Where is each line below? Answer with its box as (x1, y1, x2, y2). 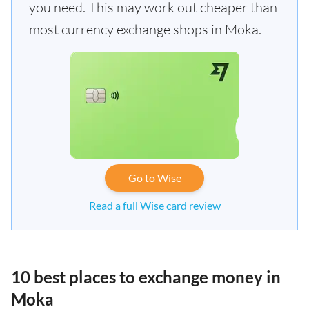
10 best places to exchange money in (11, 267, 281, 287)
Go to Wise (128, 171, 181, 184)
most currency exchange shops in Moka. (29, 21, 261, 38)
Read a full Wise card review (88, 199, 221, 212)
